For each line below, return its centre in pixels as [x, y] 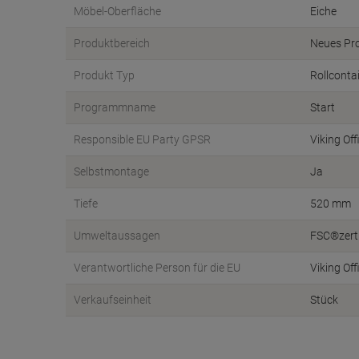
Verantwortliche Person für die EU [157, 268]
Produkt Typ [104, 75]
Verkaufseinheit [113, 300]
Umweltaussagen [117, 236]
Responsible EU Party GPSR [142, 139]
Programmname [115, 107]
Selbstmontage [111, 171]
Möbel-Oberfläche [117, 11]
